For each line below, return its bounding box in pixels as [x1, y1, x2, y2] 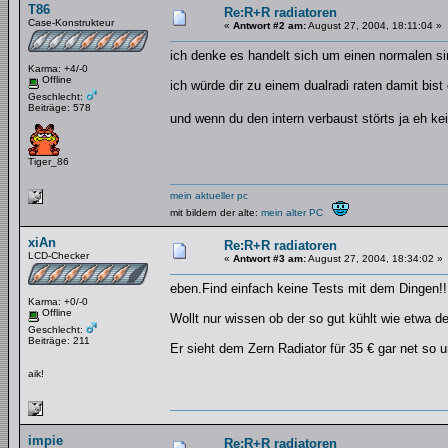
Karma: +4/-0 [28, 63, 88, 74]
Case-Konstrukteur [28, 17, 114, 28]
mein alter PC [261, 207, 332, 218]
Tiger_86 [28, 155, 69, 167]
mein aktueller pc [170, 190, 248, 201]
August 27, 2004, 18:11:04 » [306, 20, 442, 31]
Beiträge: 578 [28, 101, 91, 113]
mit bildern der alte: [170, 207, 261, 218]
